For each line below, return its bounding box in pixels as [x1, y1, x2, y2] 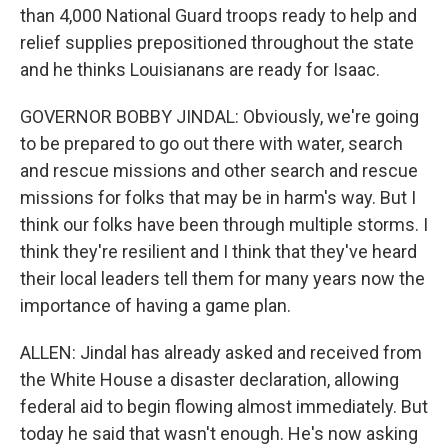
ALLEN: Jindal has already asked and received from [20, 342, 422, 363]
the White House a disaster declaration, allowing [20, 369, 399, 390]
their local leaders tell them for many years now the [20, 268, 425, 289]
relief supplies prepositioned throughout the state [20, 32, 414, 53]
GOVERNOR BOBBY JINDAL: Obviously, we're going [20, 106, 419, 127]
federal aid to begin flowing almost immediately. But [20, 396, 428, 417]
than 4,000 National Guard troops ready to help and [20, 5, 417, 26]
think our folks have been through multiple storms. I [20, 214, 428, 235]
